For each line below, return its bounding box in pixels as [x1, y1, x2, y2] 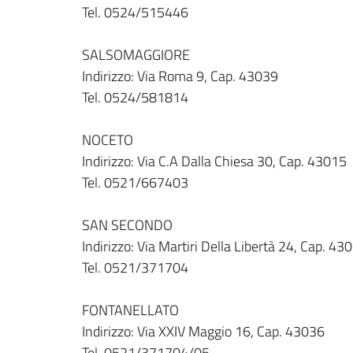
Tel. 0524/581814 [82, 87, 188, 108]
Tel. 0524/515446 [82, 2, 188, 23]
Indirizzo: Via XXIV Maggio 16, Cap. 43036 [82, 321, 325, 342]
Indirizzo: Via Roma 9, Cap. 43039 [82, 65, 278, 87]
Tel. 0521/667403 [82, 172, 188, 193]
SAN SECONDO [82, 214, 173, 236]
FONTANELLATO [82, 299, 179, 321]
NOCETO [82, 129, 133, 150]
